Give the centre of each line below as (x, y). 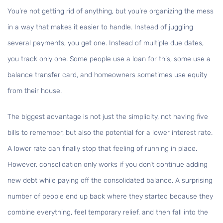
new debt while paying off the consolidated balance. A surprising (110, 181)
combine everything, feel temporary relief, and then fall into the (108, 213)
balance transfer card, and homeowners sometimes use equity (107, 75)
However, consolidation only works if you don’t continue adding (108, 165)
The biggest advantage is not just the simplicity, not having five (108, 117)
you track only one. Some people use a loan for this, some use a (109, 59)
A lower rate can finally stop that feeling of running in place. (102, 149)
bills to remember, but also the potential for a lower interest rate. (110, 133)
